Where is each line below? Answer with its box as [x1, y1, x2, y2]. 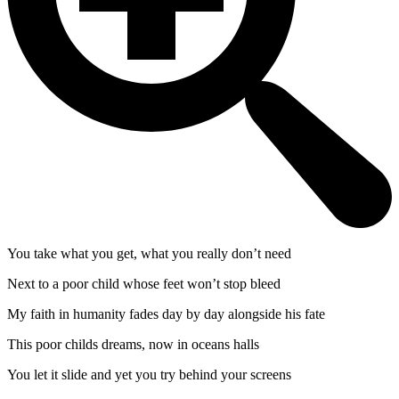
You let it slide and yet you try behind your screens [7, 367, 291, 383]
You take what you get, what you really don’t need [7, 246, 291, 262]
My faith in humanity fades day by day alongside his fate [7, 306, 325, 322]
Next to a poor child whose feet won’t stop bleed [7, 276, 281, 292]
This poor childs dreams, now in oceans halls [7, 337, 259, 353]
